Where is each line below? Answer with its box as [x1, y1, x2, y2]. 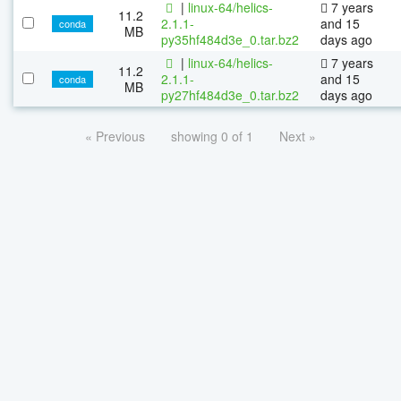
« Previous [85, 126, 145, 145]
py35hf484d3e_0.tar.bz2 [161, 30, 299, 48]
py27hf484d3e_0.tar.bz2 [161, 85, 299, 104]
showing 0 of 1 [171, 126, 253, 145]
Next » [279, 126, 316, 145]
